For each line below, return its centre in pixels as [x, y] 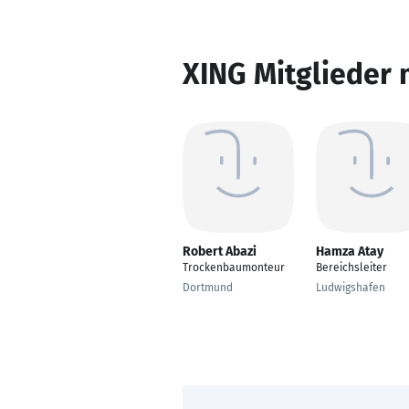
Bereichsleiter [351, 267]
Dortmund [208, 288]
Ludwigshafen [351, 288]
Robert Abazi [220, 252]
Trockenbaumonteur [234, 267]
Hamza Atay [350, 252]
